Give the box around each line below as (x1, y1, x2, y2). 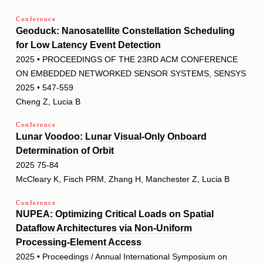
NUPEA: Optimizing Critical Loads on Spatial (16, 209, 214, 220)
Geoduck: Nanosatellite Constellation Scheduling (16, 25, 235, 36)
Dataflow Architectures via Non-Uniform (16, 223, 192, 234)
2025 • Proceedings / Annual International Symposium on (16, 252, 227, 262)
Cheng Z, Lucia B (16, 96, 80, 106)
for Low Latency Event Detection (16, 39, 161, 50)
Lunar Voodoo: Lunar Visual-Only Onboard (16, 131, 207, 142)
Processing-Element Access (16, 237, 141, 248)
